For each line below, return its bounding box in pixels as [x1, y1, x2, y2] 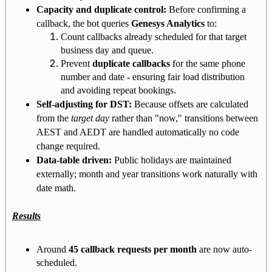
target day [71, 112, 109, 123]
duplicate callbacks [92, 58, 170, 69]
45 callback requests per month [69, 243, 197, 254]
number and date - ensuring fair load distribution [61, 71, 245, 82]
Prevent [61, 58, 92, 69]
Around [36, 243, 69, 254]
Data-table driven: [36, 154, 112, 165]
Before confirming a [166, 4, 246, 15]
